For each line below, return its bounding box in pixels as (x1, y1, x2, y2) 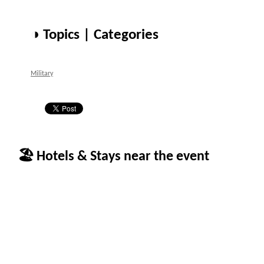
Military (31, 70, 53, 77)
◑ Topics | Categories (31, 28, 159, 42)
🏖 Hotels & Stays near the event (18, 150, 209, 164)
